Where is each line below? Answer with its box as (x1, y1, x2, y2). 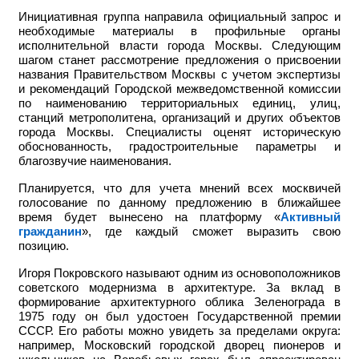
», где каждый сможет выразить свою (82, 225, 341, 239)
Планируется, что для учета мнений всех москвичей (18, 182, 341, 196)
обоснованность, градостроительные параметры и (18, 140, 341, 154)
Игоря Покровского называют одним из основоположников (18, 267, 341, 280)
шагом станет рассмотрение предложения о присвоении (18, 54, 341, 67)
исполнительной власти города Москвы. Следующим (18, 39, 341, 53)
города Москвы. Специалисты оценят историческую (18, 126, 341, 139)
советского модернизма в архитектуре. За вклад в (18, 281, 341, 295)
